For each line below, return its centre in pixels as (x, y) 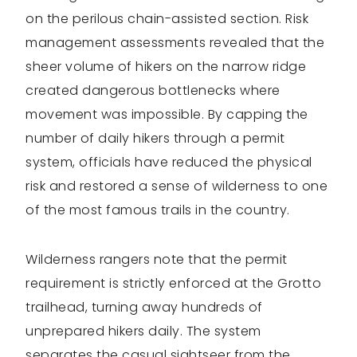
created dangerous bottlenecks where (153, 91)
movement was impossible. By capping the (167, 115)
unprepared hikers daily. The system (143, 331)
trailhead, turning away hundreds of (144, 308)
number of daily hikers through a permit (155, 139)
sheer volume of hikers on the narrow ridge (166, 67)
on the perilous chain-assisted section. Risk (167, 19)
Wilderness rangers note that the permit (157, 260)
